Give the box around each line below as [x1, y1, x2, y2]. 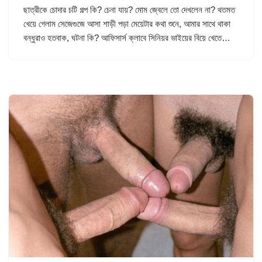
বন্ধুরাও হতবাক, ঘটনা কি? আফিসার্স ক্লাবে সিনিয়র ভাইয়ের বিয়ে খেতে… [23, 33, 233, 43]
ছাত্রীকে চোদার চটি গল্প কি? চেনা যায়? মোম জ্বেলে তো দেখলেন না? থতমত [23, 5, 235, 15]
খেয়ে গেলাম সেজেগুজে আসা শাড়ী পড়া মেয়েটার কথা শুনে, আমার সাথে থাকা [23, 19, 230, 29]
